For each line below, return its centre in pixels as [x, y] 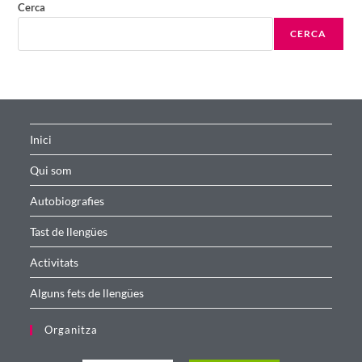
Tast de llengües [69, 232]
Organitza [72, 330]
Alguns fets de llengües [87, 293]
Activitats [55, 262]
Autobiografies [67, 201]
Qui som [51, 170]
